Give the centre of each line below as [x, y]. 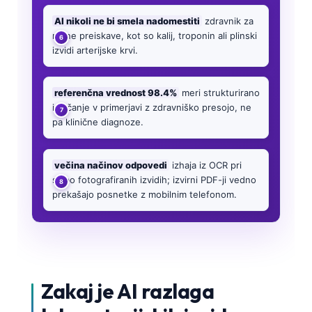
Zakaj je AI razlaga [128, 291]
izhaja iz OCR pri [205, 165]
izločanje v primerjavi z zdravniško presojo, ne [152, 108]
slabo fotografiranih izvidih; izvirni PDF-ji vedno [154, 179]
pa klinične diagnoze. [98, 122]
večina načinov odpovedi [111, 165]
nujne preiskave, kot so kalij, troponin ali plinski [155, 35]
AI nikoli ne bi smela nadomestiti [127, 21]
